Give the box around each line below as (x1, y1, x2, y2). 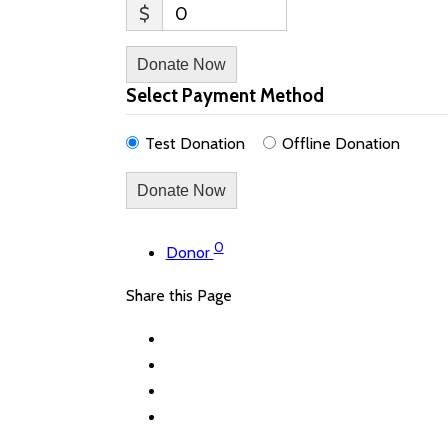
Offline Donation (282, 134, 401, 153)
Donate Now (136, 56, 226, 73)
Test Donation (144, 134, 245, 153)
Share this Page (125, 286, 232, 306)
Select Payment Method (125, 84, 324, 107)
